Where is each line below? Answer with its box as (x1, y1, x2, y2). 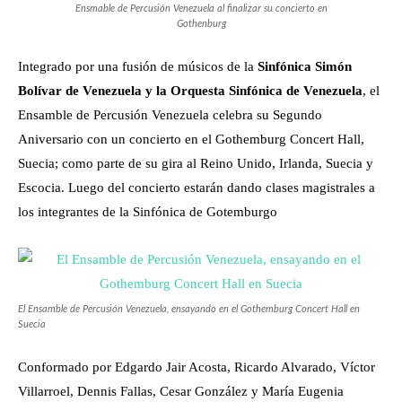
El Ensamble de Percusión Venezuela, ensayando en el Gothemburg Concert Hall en (18, 303, 360, 314)
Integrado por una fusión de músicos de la (18, 58, 258, 74)
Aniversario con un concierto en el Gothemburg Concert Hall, (18, 131, 364, 146)
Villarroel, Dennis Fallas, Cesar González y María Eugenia (18, 383, 344, 398)
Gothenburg (176, 18, 226, 29)
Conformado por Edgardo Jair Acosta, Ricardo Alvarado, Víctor (18, 359, 375, 374)
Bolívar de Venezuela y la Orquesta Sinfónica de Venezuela (18, 83, 363, 98)
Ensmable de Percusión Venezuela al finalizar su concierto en (74, 3, 328, 13)
